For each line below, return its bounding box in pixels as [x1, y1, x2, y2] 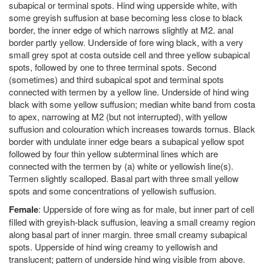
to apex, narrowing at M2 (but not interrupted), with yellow [9, 110, 227, 123]
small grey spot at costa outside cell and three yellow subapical [9, 48, 250, 61]
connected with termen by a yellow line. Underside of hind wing [9, 85, 249, 98]
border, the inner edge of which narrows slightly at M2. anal [9, 23, 233, 36]
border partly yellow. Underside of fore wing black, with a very [9, 35, 243, 48]
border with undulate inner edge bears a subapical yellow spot [9, 134, 244, 147]
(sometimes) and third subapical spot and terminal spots [9, 72, 224, 85]
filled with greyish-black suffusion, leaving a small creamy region [9, 215, 255, 228]
